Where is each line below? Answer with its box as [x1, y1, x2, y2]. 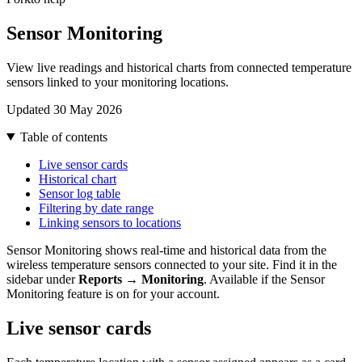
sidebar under [6, 271, 78, 286]
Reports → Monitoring [78, 271, 204, 286]
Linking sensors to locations [39, 215, 181, 229]
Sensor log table [39, 186, 120, 200]
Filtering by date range [39, 200, 154, 215]
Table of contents [19, 129, 107, 144]
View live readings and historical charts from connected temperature [6, 60, 351, 74]
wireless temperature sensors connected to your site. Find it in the [6, 257, 337, 271]
